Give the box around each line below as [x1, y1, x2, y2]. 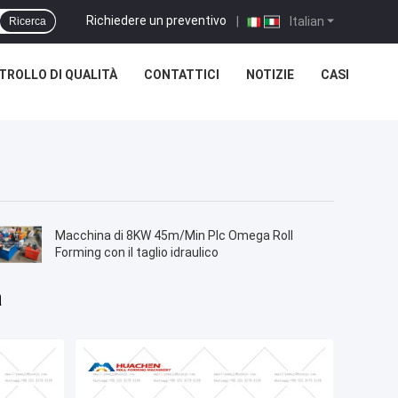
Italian [287, 13, 324, 28]
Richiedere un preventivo [86, 12, 227, 28]
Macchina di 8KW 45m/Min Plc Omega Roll [55, 228, 294, 243]
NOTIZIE [245, 68, 294, 82]
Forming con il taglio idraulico [55, 245, 219, 260]
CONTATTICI [143, 68, 219, 82]
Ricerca [9, 15, 46, 28]
